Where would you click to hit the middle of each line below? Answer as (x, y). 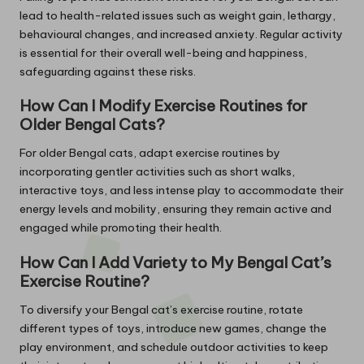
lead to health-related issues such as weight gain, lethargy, (178, 16)
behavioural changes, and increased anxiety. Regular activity (181, 35)
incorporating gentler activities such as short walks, (157, 172)
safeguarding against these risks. (108, 72)
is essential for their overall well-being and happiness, (163, 53)
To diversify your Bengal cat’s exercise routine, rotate (161, 309)
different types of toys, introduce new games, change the (173, 328)
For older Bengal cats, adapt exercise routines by (150, 153)
